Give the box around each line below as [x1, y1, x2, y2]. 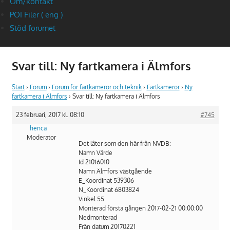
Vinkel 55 [78, 195, 104, 203]
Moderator [26, 133, 56, 142]
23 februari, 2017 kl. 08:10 [15, 111, 84, 119]
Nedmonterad [78, 214, 117, 222]
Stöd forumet [9, 23, 55, 33]
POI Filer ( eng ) [9, 10, 63, 20]
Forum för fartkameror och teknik [51, 83, 142, 91]
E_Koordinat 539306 [78, 177, 134, 185]
